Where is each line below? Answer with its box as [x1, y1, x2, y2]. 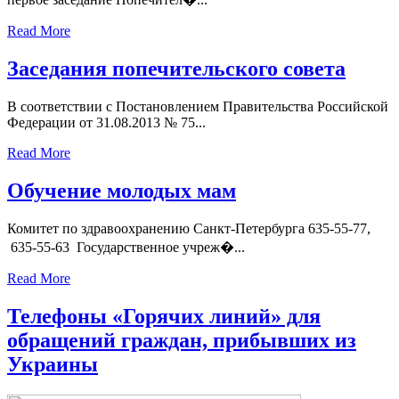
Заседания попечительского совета [7, 57, 346, 81]
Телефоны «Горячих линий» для [7, 304, 321, 328]
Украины [7, 352, 98, 376]
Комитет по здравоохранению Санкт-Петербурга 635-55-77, [7, 220, 370, 236]
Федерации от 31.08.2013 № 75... [7, 115, 206, 131]
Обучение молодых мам [7, 178, 236, 202]
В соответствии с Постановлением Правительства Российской [7, 99, 388, 115]
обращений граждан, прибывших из [7, 328, 356, 352]
